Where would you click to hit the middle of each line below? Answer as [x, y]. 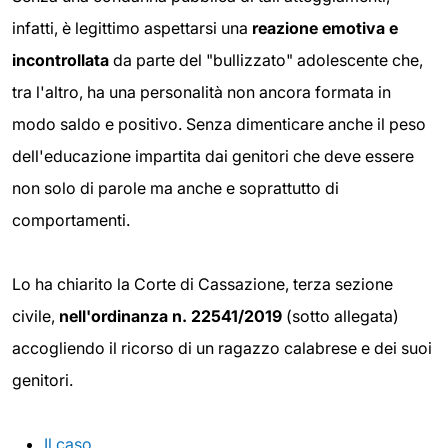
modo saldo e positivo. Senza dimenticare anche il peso [219, 123]
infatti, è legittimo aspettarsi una [132, 27]
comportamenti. [71, 219]
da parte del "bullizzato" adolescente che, [268, 59]
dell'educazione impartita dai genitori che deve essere [213, 155]
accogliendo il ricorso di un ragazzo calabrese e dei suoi [222, 347]
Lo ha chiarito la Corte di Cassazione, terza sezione [202, 283]
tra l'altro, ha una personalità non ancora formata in [201, 91]
